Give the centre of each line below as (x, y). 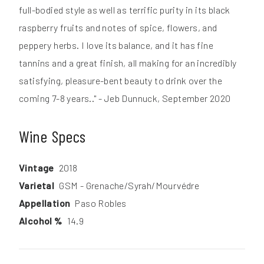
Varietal (37, 185)
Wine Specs (52, 136)
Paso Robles (101, 203)
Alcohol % (41, 220)
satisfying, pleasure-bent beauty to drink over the (121, 80)
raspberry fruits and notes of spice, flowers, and (118, 27)
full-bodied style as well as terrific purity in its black (125, 9)
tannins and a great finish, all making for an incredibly (128, 62)
